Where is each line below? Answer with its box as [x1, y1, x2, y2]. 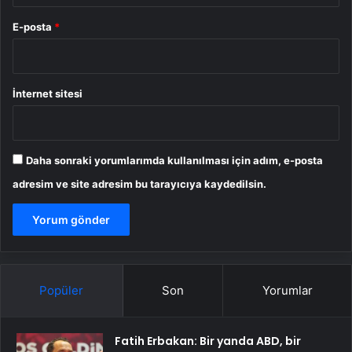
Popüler [39, 282, 84, 298]
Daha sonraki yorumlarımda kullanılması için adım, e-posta [26, 153, 323, 167]
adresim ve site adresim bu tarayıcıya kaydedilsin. [13, 177, 266, 190]
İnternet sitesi [13, 86, 82, 100]
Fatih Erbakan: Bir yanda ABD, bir [115, 332, 301, 349]
